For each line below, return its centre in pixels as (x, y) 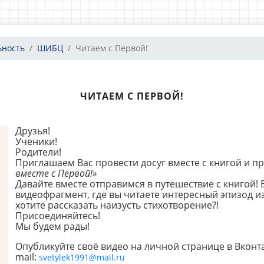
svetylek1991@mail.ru (82, 257)
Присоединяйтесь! (59, 216)
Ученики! (37, 141)
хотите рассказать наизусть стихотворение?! (118, 205)
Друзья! (34, 131)
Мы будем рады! (52, 226)
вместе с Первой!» (57, 173)
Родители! (38, 152)
